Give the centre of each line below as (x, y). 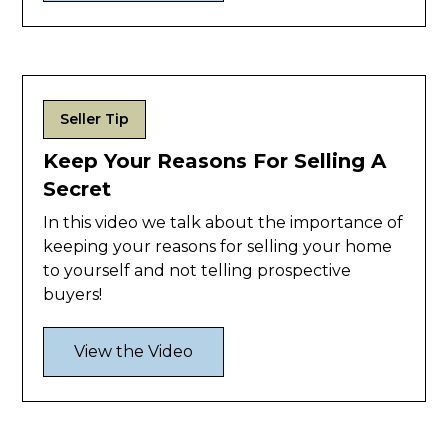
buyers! (73, 295)
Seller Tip (95, 119)
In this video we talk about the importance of (223, 223)
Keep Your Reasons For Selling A (215, 161)
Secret (77, 189)
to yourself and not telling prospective (197, 271)
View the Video (134, 352)
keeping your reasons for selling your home (218, 247)
